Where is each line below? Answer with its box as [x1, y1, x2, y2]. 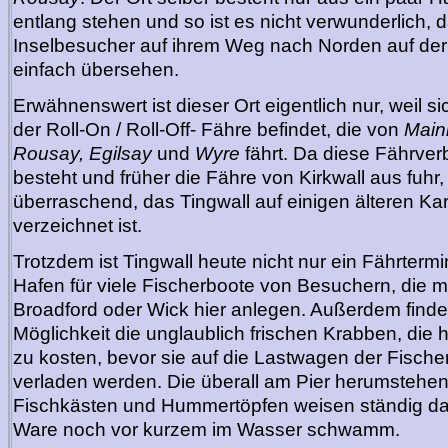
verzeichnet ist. [13, 214, 142, 236]
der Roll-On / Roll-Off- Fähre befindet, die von [13, 118, 404, 140]
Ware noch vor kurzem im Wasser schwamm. [13, 418, 400, 440]
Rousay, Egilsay [13, 142, 152, 164]
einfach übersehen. [13, 58, 179, 80]
